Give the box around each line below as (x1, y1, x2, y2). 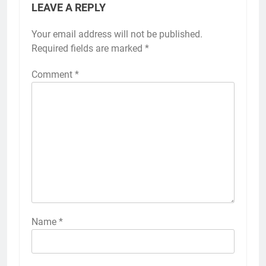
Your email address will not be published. (31, 28, 202, 40)
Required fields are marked (31, 43, 145, 55)
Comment (31, 69, 75, 81)
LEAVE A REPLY (31, 2, 106, 14)
